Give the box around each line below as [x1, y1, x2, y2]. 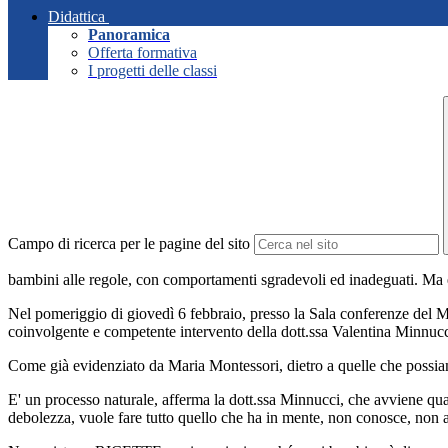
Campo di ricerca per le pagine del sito [8, 235, 250, 253]
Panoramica [88, 26, 170, 44]
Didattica [48, 8, 105, 26]
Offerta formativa [88, 44, 197, 62]
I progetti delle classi [88, 62, 217, 80]
